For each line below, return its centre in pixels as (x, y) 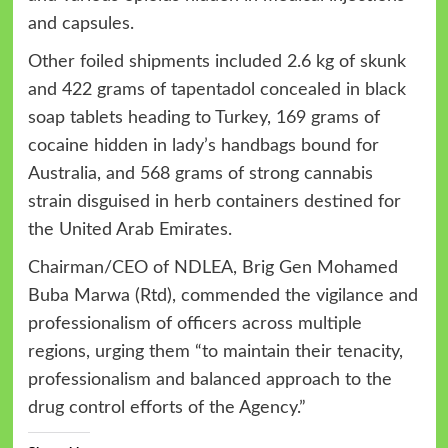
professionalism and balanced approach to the (209, 379)
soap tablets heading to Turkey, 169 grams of (203, 117)
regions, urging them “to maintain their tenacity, (215, 351)
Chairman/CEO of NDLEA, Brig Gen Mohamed (212, 267)
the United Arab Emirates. (129, 229)
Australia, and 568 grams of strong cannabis (200, 173)
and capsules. (80, 23)
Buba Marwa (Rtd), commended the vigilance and (222, 295)
